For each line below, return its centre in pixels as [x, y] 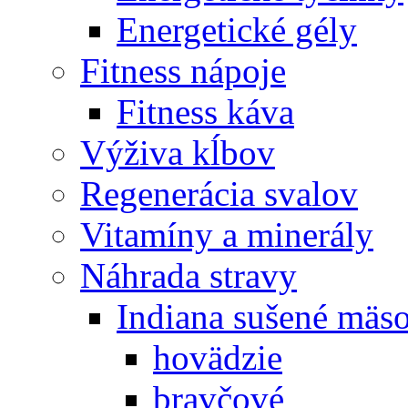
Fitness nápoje [183, 71]
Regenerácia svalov [219, 194]
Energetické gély [237, 30]
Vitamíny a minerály [227, 235]
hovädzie [218, 357]
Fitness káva [205, 112]
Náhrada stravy [189, 275]
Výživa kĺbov [178, 153]
